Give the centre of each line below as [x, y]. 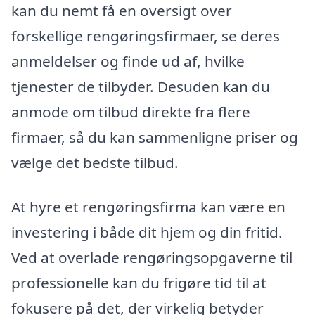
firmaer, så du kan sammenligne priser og [155, 137]
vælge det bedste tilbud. [95, 162]
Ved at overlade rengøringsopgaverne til [152, 258]
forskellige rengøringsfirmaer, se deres [146, 36]
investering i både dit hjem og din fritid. [147, 232]
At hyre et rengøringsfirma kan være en [148, 207]
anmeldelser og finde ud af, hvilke [128, 61]
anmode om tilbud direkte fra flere [131, 111]
